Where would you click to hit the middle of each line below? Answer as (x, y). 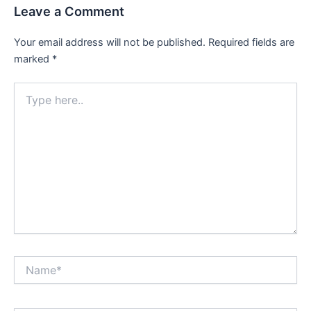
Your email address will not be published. (110, 42)
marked (33, 59)
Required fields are (251, 42)
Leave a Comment (69, 11)
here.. (26, 102)
